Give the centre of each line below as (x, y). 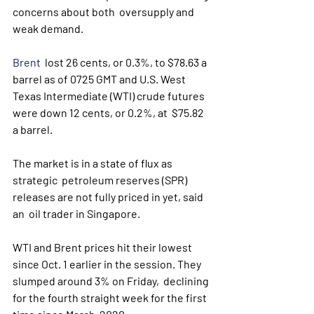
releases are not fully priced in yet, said (109, 197)
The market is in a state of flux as (94, 163)
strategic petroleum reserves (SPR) (101, 180)
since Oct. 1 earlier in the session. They (108, 264)
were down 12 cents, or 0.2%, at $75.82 (109, 112)
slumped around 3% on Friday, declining (112, 281)
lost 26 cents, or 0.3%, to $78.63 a (125, 62)
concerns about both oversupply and (104, 12)
